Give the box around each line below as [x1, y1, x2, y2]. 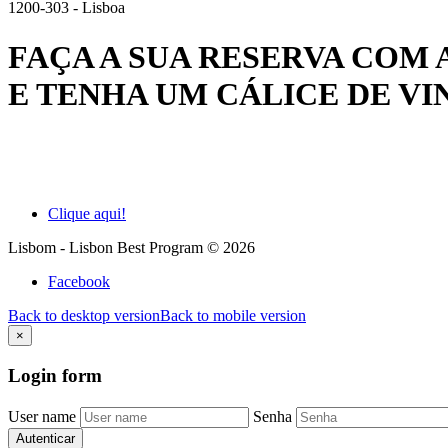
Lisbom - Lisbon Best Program [8, 239, 203, 257]
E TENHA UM [8, 75, 216, 112]
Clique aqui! [48, 205, 126, 223]
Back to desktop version [8, 307, 160, 325]
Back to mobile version [160, 307, 306, 325]
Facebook [48, 273, 110, 291]
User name [8, 407, 76, 425]
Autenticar [16, 430, 75, 446]
